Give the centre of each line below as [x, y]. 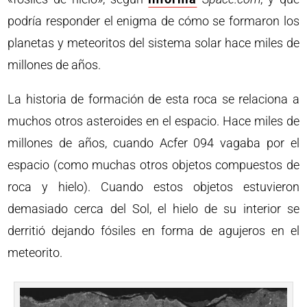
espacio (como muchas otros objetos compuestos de [153, 165]
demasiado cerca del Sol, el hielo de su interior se [153, 209]
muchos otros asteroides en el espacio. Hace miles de [153, 121]
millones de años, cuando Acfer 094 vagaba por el [153, 143]
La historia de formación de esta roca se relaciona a [153, 99]
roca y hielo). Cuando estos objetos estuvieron [153, 187]
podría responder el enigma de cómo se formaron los [153, 21]
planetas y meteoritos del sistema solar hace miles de [153, 43]
